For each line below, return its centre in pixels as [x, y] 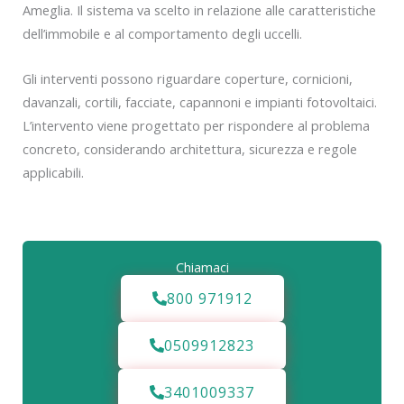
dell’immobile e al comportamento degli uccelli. [162, 34]
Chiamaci [202, 267]
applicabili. [53, 172]
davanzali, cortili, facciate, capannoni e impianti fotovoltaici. [200, 101]
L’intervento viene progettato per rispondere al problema [196, 125]
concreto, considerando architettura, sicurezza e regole [190, 148]
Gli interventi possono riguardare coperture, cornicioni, [188, 78]
